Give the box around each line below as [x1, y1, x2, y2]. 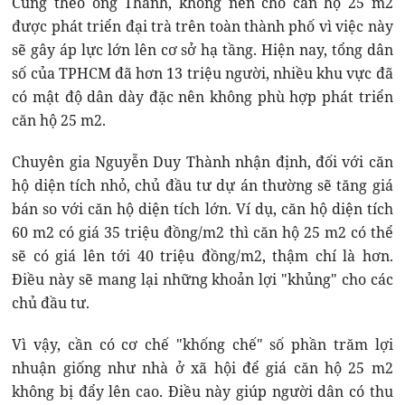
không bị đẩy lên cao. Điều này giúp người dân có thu [12, 381, 393, 402]
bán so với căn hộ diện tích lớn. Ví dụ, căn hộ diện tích [12, 199, 393, 220]
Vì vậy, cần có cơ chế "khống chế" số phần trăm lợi [12, 334, 393, 355]
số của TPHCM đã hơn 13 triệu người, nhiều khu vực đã [12, 63, 393, 84]
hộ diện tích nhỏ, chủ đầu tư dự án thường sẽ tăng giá [12, 175, 393, 196]
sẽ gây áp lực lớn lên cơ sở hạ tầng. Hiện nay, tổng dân [12, 40, 393, 61]
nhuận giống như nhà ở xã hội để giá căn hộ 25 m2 [12, 358, 393, 379]
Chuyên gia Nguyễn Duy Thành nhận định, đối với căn [12, 152, 393, 173]
